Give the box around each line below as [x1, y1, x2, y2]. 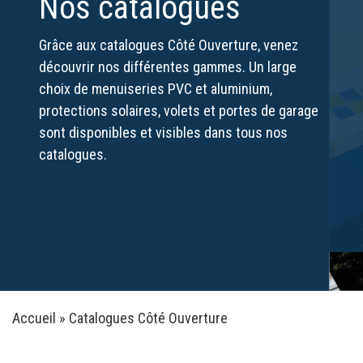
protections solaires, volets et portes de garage [39, 102, 318, 119]
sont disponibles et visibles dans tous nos [39, 124, 288, 141]
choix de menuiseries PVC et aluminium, [39, 80, 272, 97]
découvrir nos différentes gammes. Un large [39, 58, 297, 75]
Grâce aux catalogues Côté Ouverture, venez [39, 36, 298, 53]
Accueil [12, 310, 56, 327]
